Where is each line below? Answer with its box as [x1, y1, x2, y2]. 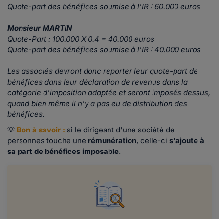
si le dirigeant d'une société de [67, 125, 175, 135]
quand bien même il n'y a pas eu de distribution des [7, 99, 187, 109]
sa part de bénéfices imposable [7, 147, 119, 156]
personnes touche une [7, 136, 88, 146]
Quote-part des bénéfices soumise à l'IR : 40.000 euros [7, 45, 201, 55]
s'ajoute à [169, 136, 204, 146]
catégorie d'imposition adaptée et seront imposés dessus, [7, 88, 210, 98]
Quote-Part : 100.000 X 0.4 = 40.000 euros [7, 34, 154, 44]
